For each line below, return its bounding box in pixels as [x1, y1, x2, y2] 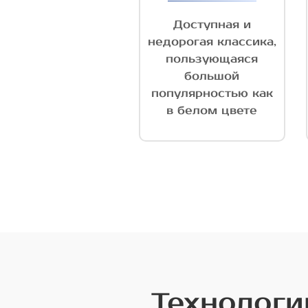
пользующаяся [166, 52, 258, 67]
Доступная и [173, 18, 251, 32]
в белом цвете [166, 104, 258, 118]
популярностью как [151, 87, 273, 101]
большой [184, 69, 240, 84]
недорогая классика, [147, 35, 276, 49]
